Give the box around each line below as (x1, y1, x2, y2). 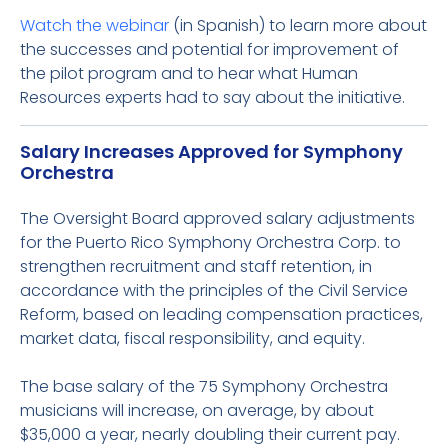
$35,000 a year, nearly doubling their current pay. (20, 423, 400, 446)
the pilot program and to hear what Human (20, 62, 358, 85)
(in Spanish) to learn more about (169, 14, 427, 37)
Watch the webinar (20, 14, 169, 37)
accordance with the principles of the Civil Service (20, 279, 408, 302)
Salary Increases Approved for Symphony (20, 139, 403, 164)
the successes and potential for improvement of (20, 38, 399, 61)
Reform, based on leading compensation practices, (20, 303, 423, 326)
